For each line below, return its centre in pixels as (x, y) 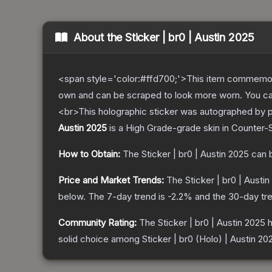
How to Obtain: (89, 154)
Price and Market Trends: (111, 180)
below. (72, 197)
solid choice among (100, 239)
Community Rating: (97, 223)
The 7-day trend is (128, 197)
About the (99, 38)
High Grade (149, 128)
